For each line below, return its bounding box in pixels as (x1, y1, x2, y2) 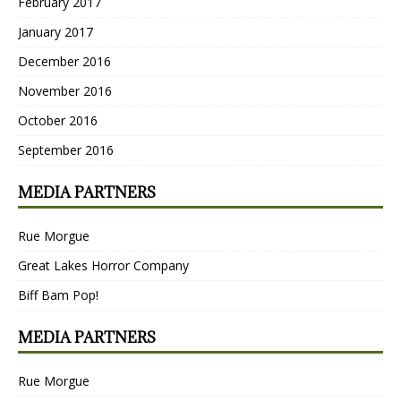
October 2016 (18, 111, 98, 129)
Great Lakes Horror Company (18, 256, 189, 274)
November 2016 (18, 81, 112, 99)
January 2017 (18, 22, 93, 40)
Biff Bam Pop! (18, 286, 98, 303)
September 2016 (18, 141, 114, 158)
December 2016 (18, 52, 111, 70)
